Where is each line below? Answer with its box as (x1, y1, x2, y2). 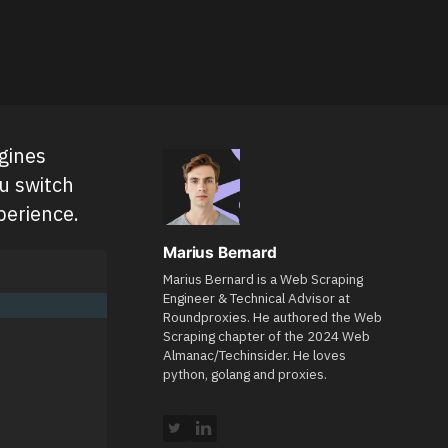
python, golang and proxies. (163, 365, 327, 384)
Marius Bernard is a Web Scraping (163, 270, 363, 289)
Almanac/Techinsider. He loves (163, 346, 346, 365)
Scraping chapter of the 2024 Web (163, 327, 370, 346)
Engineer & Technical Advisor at (163, 289, 350, 308)
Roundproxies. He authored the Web (163, 308, 382, 327)
